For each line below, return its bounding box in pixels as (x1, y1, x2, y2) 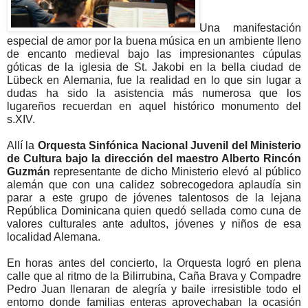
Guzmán (7, 165, 50, 177)
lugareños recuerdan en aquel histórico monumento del (7, 100, 301, 112)
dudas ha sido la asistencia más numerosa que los (7, 87, 301, 99)
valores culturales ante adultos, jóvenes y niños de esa (7, 217, 301, 230)
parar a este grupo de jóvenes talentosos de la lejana (7, 191, 301, 203)
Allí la (7, 139, 38, 151)
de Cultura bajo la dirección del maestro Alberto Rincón (7, 152, 301, 164)
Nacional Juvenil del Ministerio (138, 139, 302, 151)
